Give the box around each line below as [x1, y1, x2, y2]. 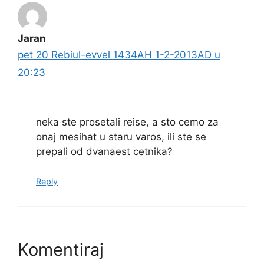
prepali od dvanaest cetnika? [36, 145, 173, 157]
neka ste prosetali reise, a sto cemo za [36, 115, 219, 128]
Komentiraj [18, 239, 104, 260]
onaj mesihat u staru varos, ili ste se [36, 130, 206, 143]
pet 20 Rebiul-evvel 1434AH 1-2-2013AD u [18, 49, 220, 61]
